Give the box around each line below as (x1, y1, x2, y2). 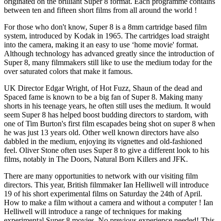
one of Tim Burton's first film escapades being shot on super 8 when (4, 119, 215, 128)
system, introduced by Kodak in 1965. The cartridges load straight (4, 31, 209, 40)
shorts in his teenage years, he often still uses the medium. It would (4, 101, 211, 110)
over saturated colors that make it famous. (4, 67, 133, 75)
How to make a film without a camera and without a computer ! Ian (4, 198, 213, 207)
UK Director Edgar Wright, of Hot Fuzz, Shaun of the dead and (4, 83, 202, 92)
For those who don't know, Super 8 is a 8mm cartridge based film (4, 22, 207, 31)
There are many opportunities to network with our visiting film (4, 171, 198, 180)
